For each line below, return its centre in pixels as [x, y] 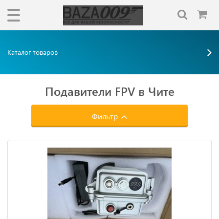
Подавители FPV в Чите [109, 91]
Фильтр [106, 116]
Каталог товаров [33, 52]
